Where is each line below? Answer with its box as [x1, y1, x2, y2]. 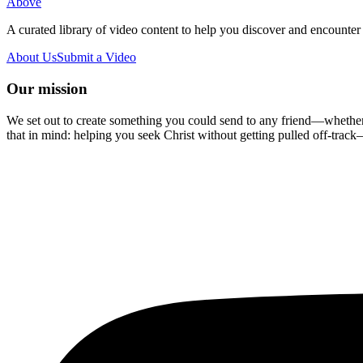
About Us [6, 50, 57, 65]
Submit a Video [57, 50, 136, 65]
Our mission [6, 80, 88, 98]
